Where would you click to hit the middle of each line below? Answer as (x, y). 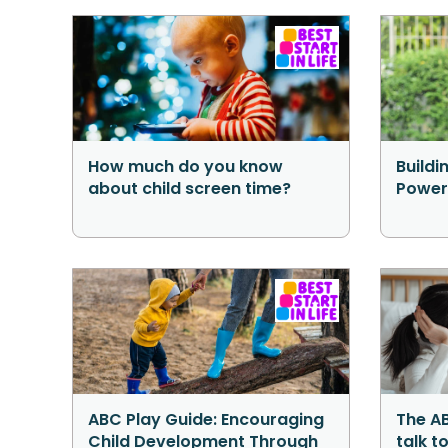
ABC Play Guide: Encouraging (206, 419)
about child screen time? (189, 188)
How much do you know (185, 166)
